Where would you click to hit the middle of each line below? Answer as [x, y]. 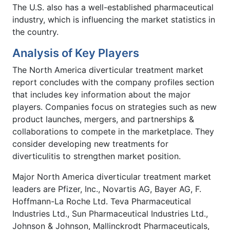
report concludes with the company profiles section [113, 82]
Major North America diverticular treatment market [112, 176]
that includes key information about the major [101, 94]
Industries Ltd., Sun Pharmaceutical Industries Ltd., [110, 213]
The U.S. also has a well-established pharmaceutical [113, 7]
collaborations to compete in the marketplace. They [113, 131]
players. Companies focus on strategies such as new [114, 107]
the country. [35, 32]
